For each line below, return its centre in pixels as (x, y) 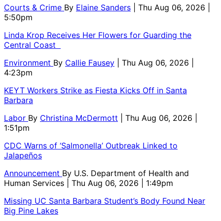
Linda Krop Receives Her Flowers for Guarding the (98, 35)
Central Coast (32, 45)
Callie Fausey (90, 63)
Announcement (33, 173)
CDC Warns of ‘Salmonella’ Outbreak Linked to (91, 146)
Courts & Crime (34, 8)
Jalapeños (23, 156)
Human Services (35, 183)
